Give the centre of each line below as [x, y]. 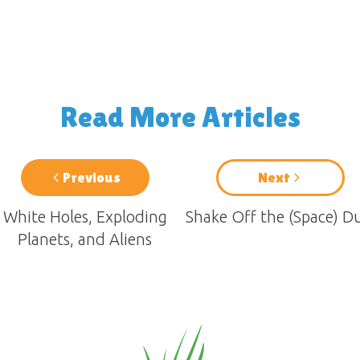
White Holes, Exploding [85, 217]
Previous [91, 178]
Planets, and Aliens [85, 239]
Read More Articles [180, 117]
